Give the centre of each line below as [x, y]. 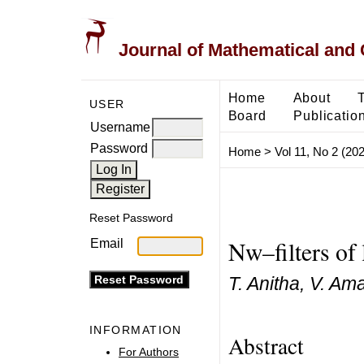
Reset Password [131, 218]
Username [120, 127]
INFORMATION [136, 330]
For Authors [149, 351]
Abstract [266, 345]
